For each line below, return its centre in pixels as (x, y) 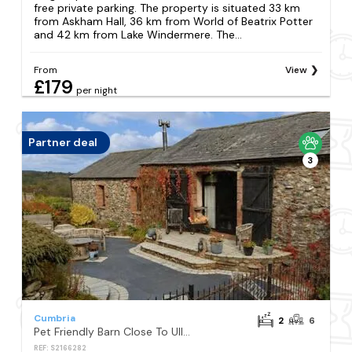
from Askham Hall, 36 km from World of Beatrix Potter (174, 21)
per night (97, 90)
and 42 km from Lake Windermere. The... (138, 34)
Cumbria (55, 318)
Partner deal (63, 143)
